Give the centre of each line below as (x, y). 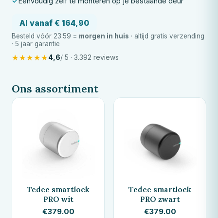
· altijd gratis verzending (167, 36)
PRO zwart (160, 199)
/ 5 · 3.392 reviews (90, 57)
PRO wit (58, 199)
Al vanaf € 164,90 (54, 23)
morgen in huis (104, 36)
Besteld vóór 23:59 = (45, 36)
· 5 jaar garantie (36, 44)
